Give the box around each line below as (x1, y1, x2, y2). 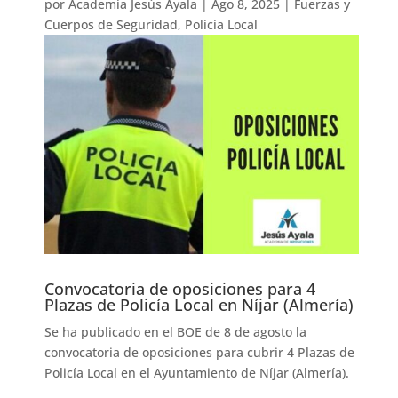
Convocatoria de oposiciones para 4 (44, 278, 316, 300)
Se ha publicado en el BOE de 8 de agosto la (44, 323, 307, 341)
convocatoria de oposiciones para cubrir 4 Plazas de (44, 344, 355, 362)
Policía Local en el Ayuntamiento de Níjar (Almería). (44, 364, 350, 382)
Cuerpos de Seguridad (44, 15, 179, 33)
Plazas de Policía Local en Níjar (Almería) (44, 294, 354, 316)
